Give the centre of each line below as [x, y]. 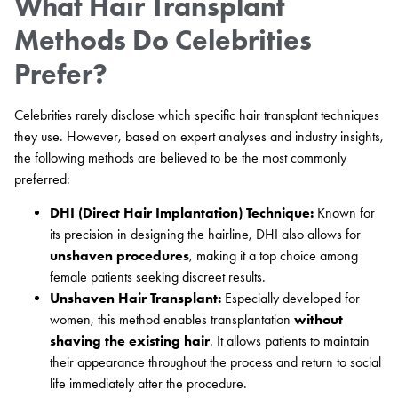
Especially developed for [291, 298]
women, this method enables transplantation [172, 320]
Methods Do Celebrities [163, 39]
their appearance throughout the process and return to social [215, 362]
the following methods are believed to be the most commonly [180, 157]
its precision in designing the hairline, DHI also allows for [205, 235]
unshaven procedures [119, 256]
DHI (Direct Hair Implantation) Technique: [182, 213]
